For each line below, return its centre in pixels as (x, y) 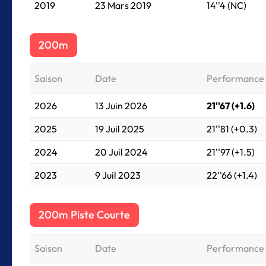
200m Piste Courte (84, 215)
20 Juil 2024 (121, 152)
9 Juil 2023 (118, 175)
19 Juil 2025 (120, 129)
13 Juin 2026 (121, 106)
